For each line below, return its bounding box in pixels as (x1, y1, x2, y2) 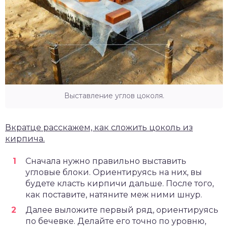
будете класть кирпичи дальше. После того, (25, 178, 214, 188)
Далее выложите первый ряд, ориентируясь (25, 205, 218, 215)
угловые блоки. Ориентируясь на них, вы (25, 167, 202, 177)
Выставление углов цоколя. (64, 91, 164, 100)
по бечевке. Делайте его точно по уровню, (25, 216, 206, 226)
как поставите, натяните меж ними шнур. (25, 189, 202, 199)
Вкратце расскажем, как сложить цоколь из (5, 122, 193, 132)
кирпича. (5, 133, 45, 144)
